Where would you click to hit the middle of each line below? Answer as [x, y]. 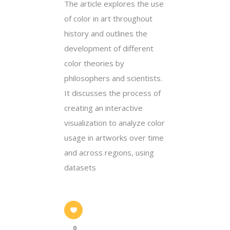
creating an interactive [103, 108]
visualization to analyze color [114, 122]
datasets [80, 167]
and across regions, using [109, 152]
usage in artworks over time [114, 137]
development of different [109, 48]
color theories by [94, 63]
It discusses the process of [112, 93]
